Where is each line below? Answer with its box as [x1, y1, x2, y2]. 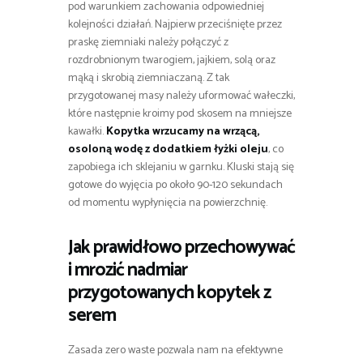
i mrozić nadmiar [68, 254, 187, 285]
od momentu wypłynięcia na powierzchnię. [68, 193, 267, 212]
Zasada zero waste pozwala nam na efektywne [68, 340, 283, 360]
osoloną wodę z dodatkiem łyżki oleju [68, 139, 268, 159]
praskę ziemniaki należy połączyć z [68, 32, 228, 52]
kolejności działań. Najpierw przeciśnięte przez [68, 15, 282, 34]
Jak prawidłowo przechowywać [68, 232, 295, 263]
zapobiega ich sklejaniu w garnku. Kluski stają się [68, 157, 294, 177]
